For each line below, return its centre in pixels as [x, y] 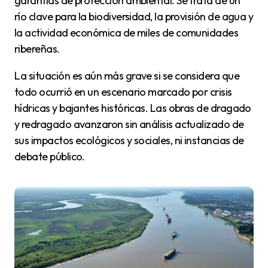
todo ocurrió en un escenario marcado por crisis [123, 92]
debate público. [50, 156]
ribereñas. [37, 48]
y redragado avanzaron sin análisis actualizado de [129, 124]
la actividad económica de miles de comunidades [127, 32]
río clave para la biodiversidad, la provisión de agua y [134, 16]
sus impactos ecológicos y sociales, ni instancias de [129, 140]
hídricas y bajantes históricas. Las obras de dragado [133, 108]
